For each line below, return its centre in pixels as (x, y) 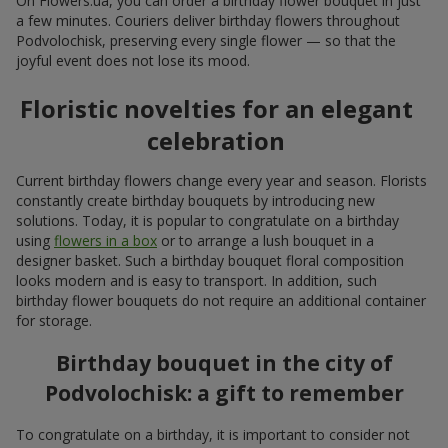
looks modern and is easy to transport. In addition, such (196, 280)
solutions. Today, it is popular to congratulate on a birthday (207, 220)
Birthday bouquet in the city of (224, 362)
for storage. (54, 320)
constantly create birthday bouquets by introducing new (195, 200)
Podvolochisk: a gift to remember (224, 392)
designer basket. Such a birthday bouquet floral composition (210, 260)
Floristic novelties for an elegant (216, 108)
